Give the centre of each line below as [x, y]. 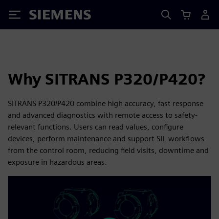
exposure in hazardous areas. [57, 162]
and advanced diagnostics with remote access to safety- [103, 115]
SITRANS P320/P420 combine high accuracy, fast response [106, 103]
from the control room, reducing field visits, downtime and [108, 150]
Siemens [45, 16]
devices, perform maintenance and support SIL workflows [106, 139]
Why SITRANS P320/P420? [107, 79]
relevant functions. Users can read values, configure [96, 127]
